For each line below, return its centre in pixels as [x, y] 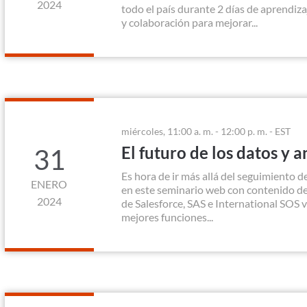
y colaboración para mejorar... [189, 22]
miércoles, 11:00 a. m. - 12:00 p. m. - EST [206, 131]
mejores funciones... [167, 217]
